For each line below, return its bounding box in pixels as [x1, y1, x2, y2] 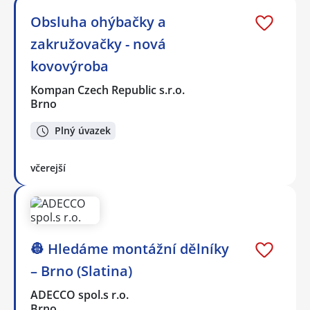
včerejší [30, 161, 66, 175]
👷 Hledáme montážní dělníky [30, 239, 229, 259]
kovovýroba [30, 56, 109, 75]
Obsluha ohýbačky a [30, 12, 166, 31]
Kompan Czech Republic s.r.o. [30, 82, 186, 98]
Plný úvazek [55, 124, 111, 138]
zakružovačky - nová [30, 34, 166, 53]
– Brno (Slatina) [30, 262, 132, 281]
